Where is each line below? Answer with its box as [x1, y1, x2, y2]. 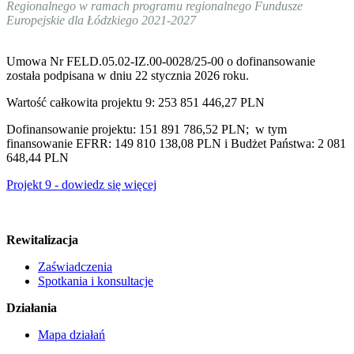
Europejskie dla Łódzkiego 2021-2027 [6, 13, 196, 27]
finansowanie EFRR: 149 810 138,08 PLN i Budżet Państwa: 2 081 [6, 136, 346, 150]
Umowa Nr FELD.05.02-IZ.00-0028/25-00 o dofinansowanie [6, 54, 315, 68]
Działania [6, 300, 57, 314]
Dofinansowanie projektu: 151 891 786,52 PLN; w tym [6, 122, 287, 136]
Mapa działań [38, 327, 105, 341]
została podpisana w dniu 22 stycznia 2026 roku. [6, 68, 252, 82]
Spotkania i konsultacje [38, 273, 153, 288]
